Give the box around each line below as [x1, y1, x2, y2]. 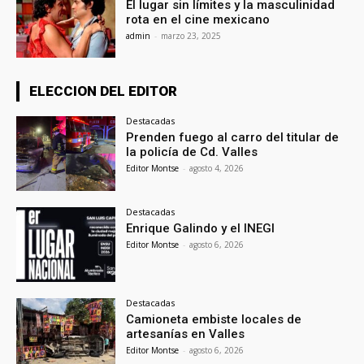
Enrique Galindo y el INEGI [126, 221, 275, 236]
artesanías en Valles [126, 326, 245, 341]
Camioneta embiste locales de [126, 311, 302, 327]
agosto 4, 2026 [189, 162, 245, 175]
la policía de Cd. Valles [126, 145, 258, 160]
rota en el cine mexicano [126, 11, 271, 27]
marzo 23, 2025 [161, 29, 222, 41]
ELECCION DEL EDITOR [29, 83, 177, 100]
